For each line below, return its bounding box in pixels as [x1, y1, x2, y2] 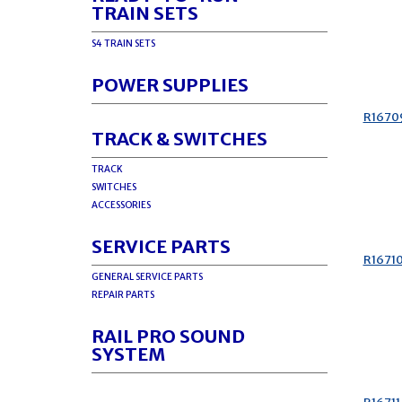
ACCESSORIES [92, 199, 151, 211]
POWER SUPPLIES [92, 74, 249, 96]
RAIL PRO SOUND [92, 325, 245, 347]
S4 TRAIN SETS [92, 38, 155, 49]
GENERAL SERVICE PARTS [92, 271, 203, 283]
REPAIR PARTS [92, 289, 154, 301]
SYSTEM [92, 343, 165, 365]
